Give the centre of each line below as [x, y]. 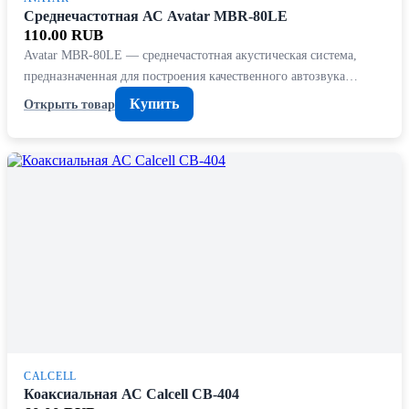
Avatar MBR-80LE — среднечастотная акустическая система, [190, 55]
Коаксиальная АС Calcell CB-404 [131, 394]
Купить [154, 104]
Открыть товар [69, 104]
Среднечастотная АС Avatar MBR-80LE [156, 16]
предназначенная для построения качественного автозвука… [191, 76]
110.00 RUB [63, 36]
